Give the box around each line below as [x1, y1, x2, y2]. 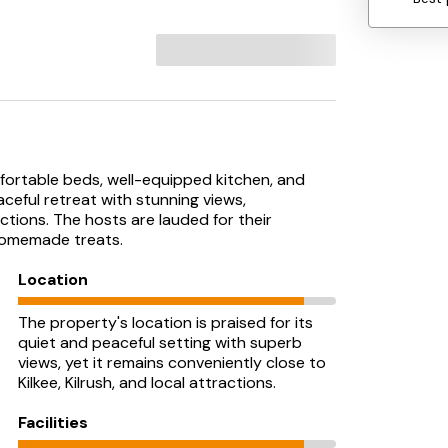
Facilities [18, 412, 88, 433]
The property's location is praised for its [18, 312, 313, 333]
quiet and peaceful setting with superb [18, 332, 302, 353]
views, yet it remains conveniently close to [18, 352, 326, 373]
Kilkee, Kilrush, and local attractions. [18, 372, 276, 393]
